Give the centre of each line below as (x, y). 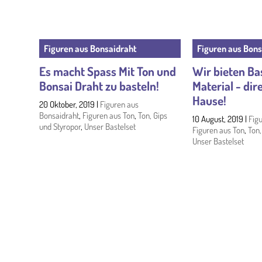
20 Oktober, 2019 (67, 104)
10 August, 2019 (218, 119)
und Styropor (60, 126)
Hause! (209, 100)
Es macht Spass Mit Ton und (108, 71)
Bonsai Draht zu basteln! (99, 85)
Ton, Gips (153, 115)
